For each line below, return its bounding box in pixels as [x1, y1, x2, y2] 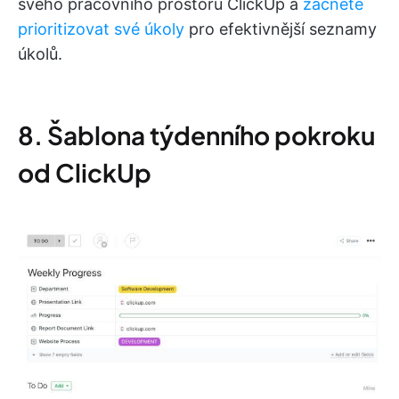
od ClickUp [18, 156, 151, 188]
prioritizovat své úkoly [18, 19, 184, 38]
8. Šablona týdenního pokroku [18, 118, 375, 151]
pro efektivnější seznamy [184, 19, 377, 38]
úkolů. [18, 44, 62, 63]
